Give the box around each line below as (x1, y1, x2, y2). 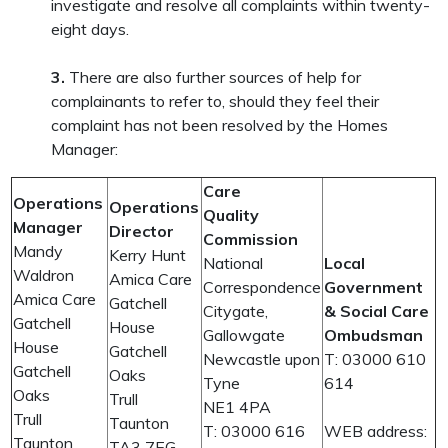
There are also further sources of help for (69, 67, 362, 87)
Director (109, 221, 175, 241)
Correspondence (203, 277, 322, 297)
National (203, 253, 264, 273)
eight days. (51, 19, 130, 39)
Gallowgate (203, 325, 286, 345)
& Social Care (324, 301, 430, 321)
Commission (203, 229, 299, 249)
